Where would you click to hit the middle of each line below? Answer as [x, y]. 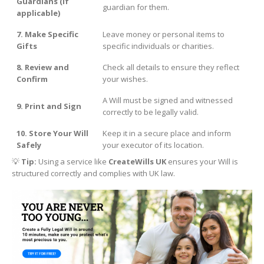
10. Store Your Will [52, 133]
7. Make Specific [47, 34]
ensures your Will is [202, 161]
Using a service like [72, 161]
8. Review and [43, 67]
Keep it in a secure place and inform [167, 133]
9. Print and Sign [49, 106]
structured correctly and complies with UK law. [93, 173]
